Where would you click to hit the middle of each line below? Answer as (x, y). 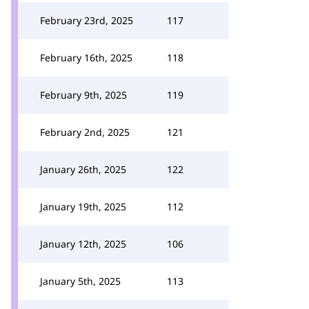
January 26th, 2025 (83, 169)
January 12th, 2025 (83, 244)
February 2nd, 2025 (85, 132)
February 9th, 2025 (83, 95)
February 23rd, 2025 (87, 20)
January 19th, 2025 (83, 207)
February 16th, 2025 (86, 58)
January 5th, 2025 (80, 281)
